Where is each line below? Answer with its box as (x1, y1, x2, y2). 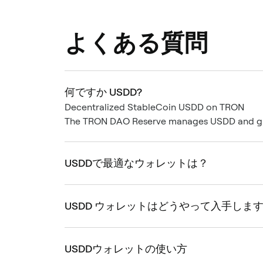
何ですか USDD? (65, 85, 142, 98)
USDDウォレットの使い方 (65, 242, 187, 255)
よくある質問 (65, 28, 208, 57)
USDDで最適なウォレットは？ (65, 156, 208, 169)
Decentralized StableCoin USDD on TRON (65, 101, 244, 113)
